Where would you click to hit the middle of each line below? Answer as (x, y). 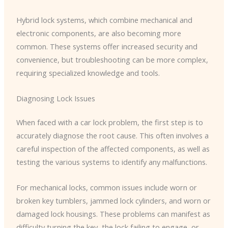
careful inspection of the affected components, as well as (113, 149)
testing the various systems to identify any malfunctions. (111, 162)
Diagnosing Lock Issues (55, 98)
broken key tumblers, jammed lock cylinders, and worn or (113, 200)
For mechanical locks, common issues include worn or (106, 187)
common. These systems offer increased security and (107, 47)
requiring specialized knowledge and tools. (88, 73)
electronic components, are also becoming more (98, 33)
